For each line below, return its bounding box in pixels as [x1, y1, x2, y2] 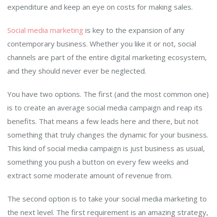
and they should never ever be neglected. [7, 66, 146, 76]
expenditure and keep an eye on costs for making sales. [7, 2, 193, 12]
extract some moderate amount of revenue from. [7, 170, 174, 181]
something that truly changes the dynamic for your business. [7, 130, 208, 140]
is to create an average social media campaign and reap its [7, 103, 202, 113]
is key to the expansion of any [83, 25, 185, 35]
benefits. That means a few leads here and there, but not [7, 116, 199, 126]
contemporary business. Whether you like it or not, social [7, 39, 196, 49]
